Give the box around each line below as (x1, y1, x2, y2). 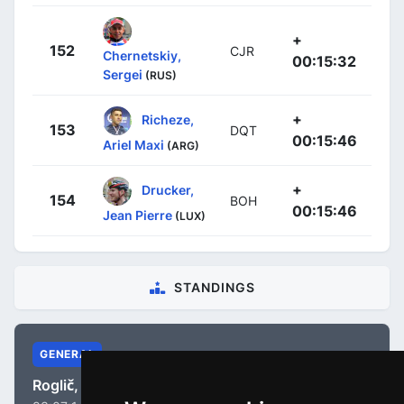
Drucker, (142, 181, 194, 197)
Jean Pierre (103, 207, 172, 223)
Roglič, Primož (32, 375, 129, 394)
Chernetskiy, (103, 47, 181, 63)
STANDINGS (173, 279, 255, 295)
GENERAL (40, 346, 96, 361)
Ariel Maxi (103, 136, 164, 152)
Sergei (103, 66, 142, 82)
